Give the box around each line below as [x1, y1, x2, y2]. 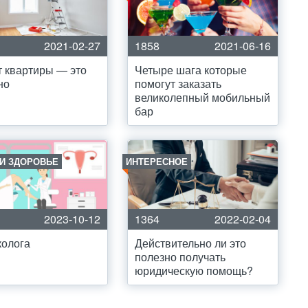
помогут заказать [135, 76, 221, 91]
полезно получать [135, 249, 225, 265]
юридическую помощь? [135, 263, 253, 278]
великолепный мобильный [135, 89, 270, 105]
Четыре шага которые [135, 62, 247, 78]
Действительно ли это [135, 235, 246, 251]
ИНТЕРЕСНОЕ [126, 155, 188, 168]
